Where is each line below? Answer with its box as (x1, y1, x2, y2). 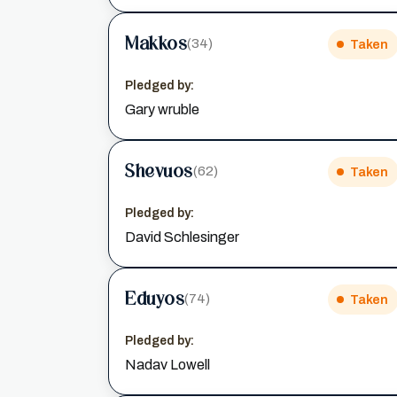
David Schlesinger (125, 229, 239, 245)
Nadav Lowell (125, 356, 210, 372)
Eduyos (125, 288, 184, 310)
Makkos (125, 33, 187, 55)
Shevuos (125, 160, 193, 183)
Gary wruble (125, 101, 199, 117)
